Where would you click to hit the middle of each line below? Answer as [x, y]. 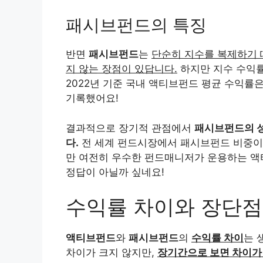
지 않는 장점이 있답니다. [122, 69]
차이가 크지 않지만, [112, 253]
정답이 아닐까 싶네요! [115, 172]
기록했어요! [92, 98]
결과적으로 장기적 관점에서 [130, 128]
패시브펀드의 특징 [136, 25]
